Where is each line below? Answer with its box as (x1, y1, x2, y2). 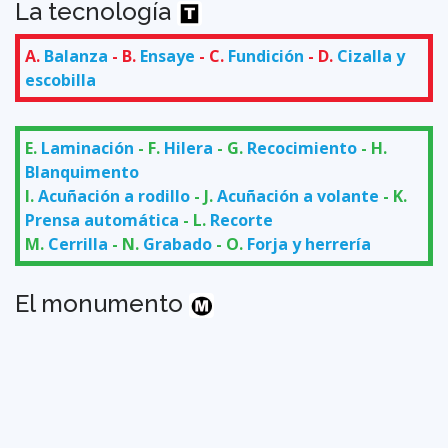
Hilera (164, 136, 213, 159)
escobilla (25, 68, 96, 91)
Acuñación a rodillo (38, 184, 190, 207)
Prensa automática (25, 208, 179, 231)
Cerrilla (48, 232, 108, 255)
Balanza (44, 44, 108, 67)
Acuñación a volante (217, 184, 379, 207)
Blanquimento (25, 160, 139, 183)
